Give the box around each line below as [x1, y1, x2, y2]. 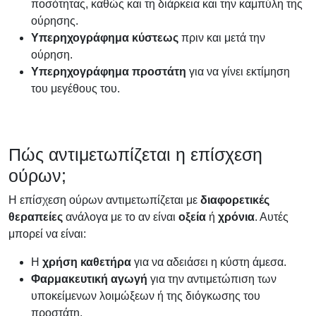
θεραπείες [8, 210, 63, 223]
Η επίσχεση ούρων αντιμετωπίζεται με [8, 193, 200, 206]
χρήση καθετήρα [42, 255, 131, 268]
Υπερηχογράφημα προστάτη [31, 65, 186, 78]
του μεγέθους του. [31, 82, 120, 95]
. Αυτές [255, 210, 288, 223]
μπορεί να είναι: [8, 227, 86, 240]
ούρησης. [31, 14, 78, 27]
